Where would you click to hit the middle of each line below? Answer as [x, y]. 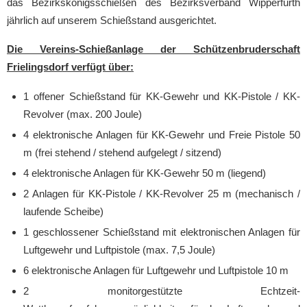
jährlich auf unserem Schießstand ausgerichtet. [112, 21]
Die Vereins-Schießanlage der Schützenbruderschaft [153, 49]
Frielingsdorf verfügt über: [70, 66]
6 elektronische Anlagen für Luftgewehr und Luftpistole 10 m [156, 270]
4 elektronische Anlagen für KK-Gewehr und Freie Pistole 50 [162, 134]
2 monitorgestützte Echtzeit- [162, 291]
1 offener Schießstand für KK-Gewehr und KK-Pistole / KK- [162, 96]
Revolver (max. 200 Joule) [83, 114]
